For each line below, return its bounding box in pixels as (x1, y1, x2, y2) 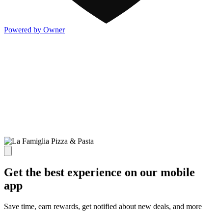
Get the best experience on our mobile (4, 166, 195, 179)
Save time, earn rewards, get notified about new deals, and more (4, 202, 202, 211)
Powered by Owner (4, 26, 65, 34)
